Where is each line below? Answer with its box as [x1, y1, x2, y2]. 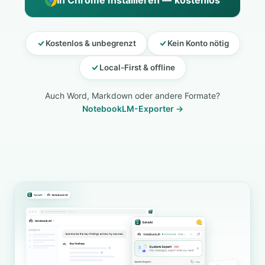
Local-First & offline [99, 63, 175, 72]
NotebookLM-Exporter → [82, 104, 183, 114]
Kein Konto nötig [167, 38, 229, 48]
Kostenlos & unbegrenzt [45, 38, 136, 48]
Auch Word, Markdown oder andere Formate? [45, 91, 220, 101]
